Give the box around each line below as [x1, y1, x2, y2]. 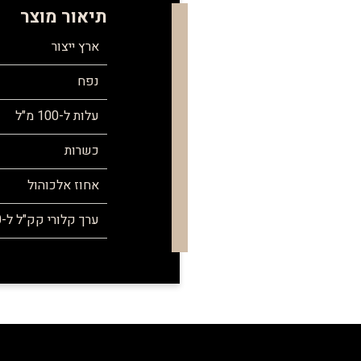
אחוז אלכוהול [27, 176, 99, 195]
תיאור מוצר [19, 4, 107, 30]
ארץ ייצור [51, 37, 99, 56]
